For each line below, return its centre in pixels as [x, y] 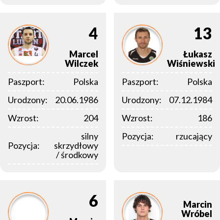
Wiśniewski [191, 64]
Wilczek [82, 64]
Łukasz [198, 54]
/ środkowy [77, 155]
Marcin [198, 205]
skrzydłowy [76, 146]
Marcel [84, 54]
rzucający [194, 136]
